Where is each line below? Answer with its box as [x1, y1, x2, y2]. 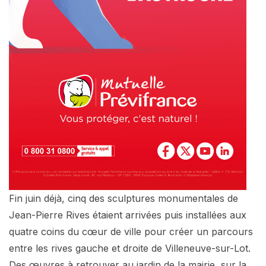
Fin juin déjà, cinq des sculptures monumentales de [9, 192, 238, 204]
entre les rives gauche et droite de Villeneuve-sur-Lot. [9, 242, 251, 254]
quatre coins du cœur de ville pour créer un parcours [9, 225, 253, 237]
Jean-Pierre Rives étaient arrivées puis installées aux [9, 208, 246, 221]
